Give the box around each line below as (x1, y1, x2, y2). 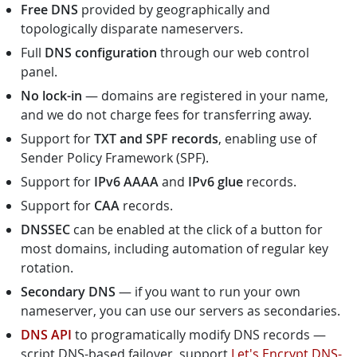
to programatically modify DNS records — (72, 326, 326, 343)
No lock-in (21, 87, 82, 104)
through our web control (157, 44, 309, 61)
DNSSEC (21, 221, 70, 238)
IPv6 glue (188, 173, 243, 190)
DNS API (21, 326, 72, 343)
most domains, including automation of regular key (21, 240, 328, 257)
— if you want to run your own (116, 283, 300, 300)
